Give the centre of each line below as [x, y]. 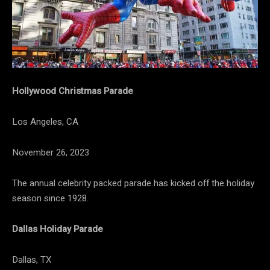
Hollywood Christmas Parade [73, 91]
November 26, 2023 [51, 153]
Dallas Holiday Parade [58, 229]
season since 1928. [50, 199]
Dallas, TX [32, 260]
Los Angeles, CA [45, 122]
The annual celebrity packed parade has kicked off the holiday [133, 184]
